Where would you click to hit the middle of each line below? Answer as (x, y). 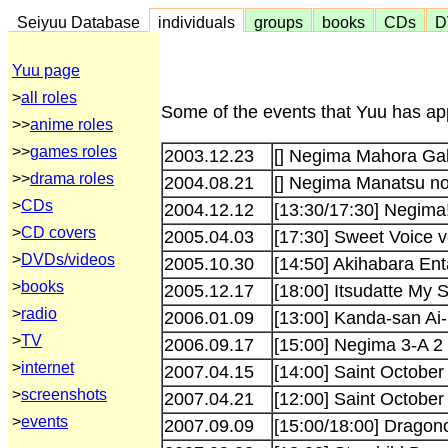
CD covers (58, 232)
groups (278, 22)
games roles (73, 151)
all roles (49, 97)
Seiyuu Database (78, 22)
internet (47, 367)
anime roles (71, 124)
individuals (196, 22)
